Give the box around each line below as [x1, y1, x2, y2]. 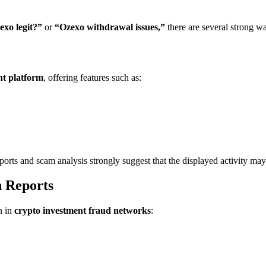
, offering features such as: [43, 72, 141, 83]
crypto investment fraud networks [14, 205, 151, 216]
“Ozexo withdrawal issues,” [55, 21, 165, 32]
